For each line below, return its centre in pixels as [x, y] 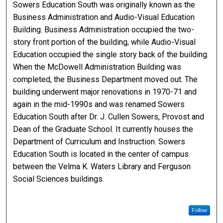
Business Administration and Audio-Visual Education [104, 17]
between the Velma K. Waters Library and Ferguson [102, 167]
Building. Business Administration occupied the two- [104, 30]
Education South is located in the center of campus [101, 154]
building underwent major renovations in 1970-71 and [105, 92]
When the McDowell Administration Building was [97, 67]
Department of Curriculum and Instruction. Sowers [99, 142]
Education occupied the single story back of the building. [111, 55]
